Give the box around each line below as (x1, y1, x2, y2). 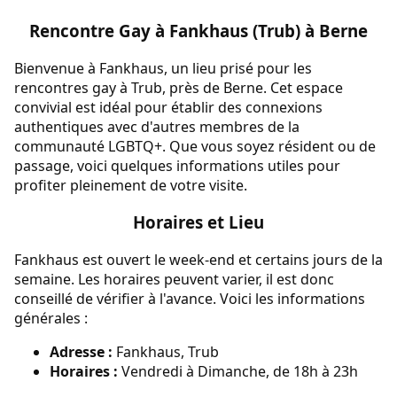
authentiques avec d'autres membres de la (14, 116, 300, 136)
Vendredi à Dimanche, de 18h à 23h (118, 362, 358, 382)
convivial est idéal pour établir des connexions (14, 97, 323, 117)
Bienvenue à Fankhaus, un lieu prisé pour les (14, 58, 312, 78)
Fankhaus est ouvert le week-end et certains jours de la (14, 250, 383, 270)
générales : (14, 308, 88, 329)
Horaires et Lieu (133, 211, 264, 234)
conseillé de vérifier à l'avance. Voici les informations (14, 289, 365, 309)
